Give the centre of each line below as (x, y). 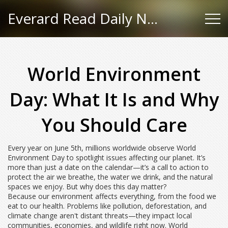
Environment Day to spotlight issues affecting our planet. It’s (107, 158)
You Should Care (114, 125)
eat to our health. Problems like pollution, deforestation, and (107, 206)
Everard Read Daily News (152, 18)
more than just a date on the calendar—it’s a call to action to (108, 167)
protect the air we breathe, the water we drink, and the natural (110, 177)
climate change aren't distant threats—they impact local (100, 216)
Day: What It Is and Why (114, 99)
